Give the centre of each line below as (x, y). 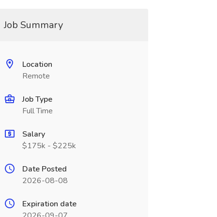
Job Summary (33, 25)
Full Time (37, 111)
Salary (33, 134)
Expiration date (49, 204)
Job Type (37, 99)
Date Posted (44, 169)
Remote (36, 76)
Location (37, 64)
